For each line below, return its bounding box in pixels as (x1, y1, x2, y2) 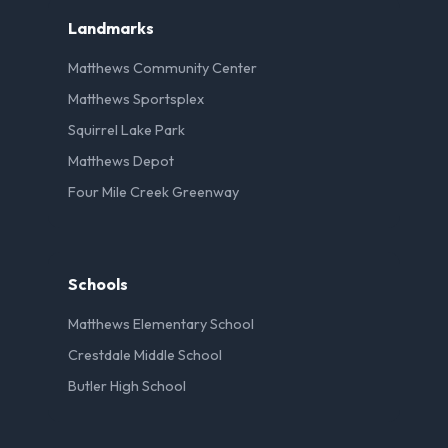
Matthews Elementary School (68, 315, 254, 334)
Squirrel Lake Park (68, 121, 185, 140)
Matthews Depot (68, 152, 174, 171)
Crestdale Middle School (68, 346, 222, 365)
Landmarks (68, 18, 154, 39)
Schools (68, 274, 128, 295)
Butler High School (68, 377, 186, 396)
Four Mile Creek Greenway (68, 183, 239, 202)
